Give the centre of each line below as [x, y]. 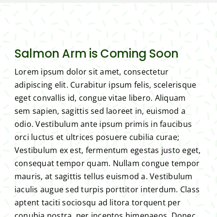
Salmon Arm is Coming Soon [97, 53]
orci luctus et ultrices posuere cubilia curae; [97, 137]
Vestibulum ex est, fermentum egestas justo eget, [108, 150]
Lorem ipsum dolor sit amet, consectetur [92, 71]
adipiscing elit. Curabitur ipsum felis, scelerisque [105, 85]
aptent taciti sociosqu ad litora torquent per [97, 202]
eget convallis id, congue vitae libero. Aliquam [100, 98]
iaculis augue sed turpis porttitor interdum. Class [107, 189]
